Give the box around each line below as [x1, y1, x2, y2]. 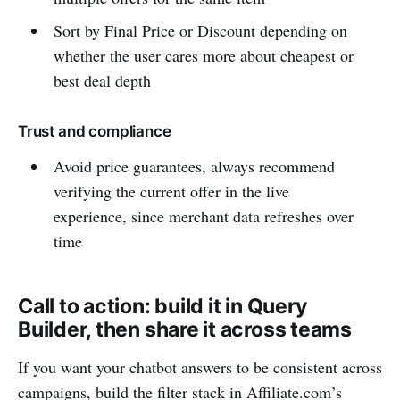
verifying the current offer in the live [53, 179, 289, 202]
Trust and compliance [18, 121, 171, 140]
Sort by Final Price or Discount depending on [53, 19, 347, 41]
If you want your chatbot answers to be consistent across [18, 355, 382, 378]
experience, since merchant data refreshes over [53, 204, 354, 227]
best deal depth [53, 69, 151, 91]
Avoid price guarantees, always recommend [53, 154, 335, 177]
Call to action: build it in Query [18, 293, 307, 319]
